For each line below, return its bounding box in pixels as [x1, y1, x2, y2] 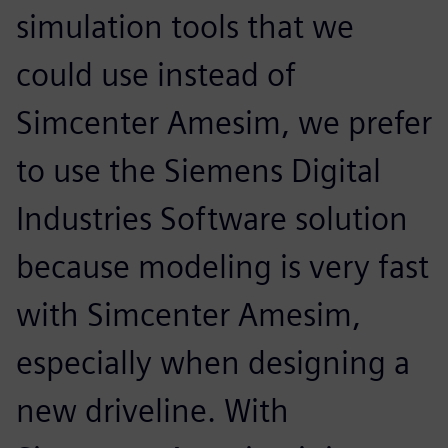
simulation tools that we [16, 6, 354, 46]
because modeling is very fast [16, 246, 429, 286]
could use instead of [16, 54, 296, 94]
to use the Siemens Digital [16, 150, 381, 190]
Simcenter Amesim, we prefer [16, 102, 432, 142]
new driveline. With [16, 390, 289, 430]
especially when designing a [16, 342, 410, 382]
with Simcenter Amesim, [16, 294, 361, 334]
